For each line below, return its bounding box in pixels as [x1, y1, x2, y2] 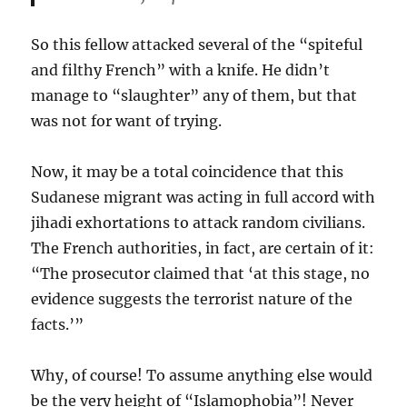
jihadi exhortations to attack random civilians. [31, 213, 366, 233]
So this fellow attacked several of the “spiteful [31, 35, 363, 55]
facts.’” [31, 315, 84, 334]
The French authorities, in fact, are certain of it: [31, 239, 375, 258]
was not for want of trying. [31, 112, 223, 131]
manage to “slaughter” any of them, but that [31, 86, 358, 105]
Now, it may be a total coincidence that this [31, 163, 344, 182]
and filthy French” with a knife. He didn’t [31, 61, 331, 80]
